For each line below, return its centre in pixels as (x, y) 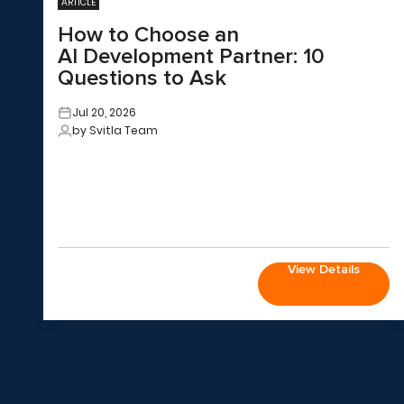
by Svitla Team (115, 130)
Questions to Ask (142, 78)
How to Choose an (148, 35)
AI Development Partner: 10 (191, 56)
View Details (324, 269)
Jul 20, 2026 (104, 112)
